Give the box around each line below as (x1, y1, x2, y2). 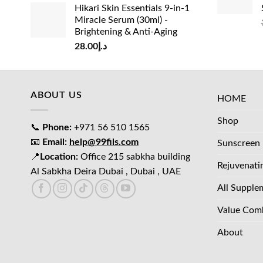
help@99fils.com (69, 137, 139, 147)
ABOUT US (31, 90, 82, 100)
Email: (42, 137, 69, 147)
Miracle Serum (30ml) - (75, 15, 168, 25)
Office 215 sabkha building (78, 151, 190, 161)
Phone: (42, 122, 72, 132)
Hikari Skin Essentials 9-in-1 (75, 4, 190, 14)
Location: (40, 151, 78, 161)
